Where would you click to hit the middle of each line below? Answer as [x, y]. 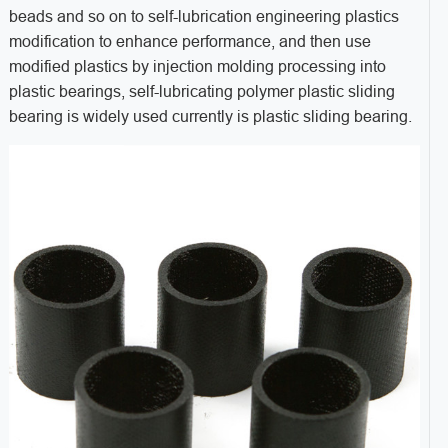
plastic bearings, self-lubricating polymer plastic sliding [201, 92]
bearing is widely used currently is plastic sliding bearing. [210, 117]
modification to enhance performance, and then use [189, 42]
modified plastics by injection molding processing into [197, 67]
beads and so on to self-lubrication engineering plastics [203, 17]
